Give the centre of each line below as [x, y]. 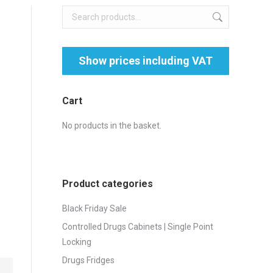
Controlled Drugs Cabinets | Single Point [138, 227]
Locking [77, 242]
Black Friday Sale [94, 208]
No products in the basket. [112, 126]
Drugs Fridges [88, 260]
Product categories [108, 184]
